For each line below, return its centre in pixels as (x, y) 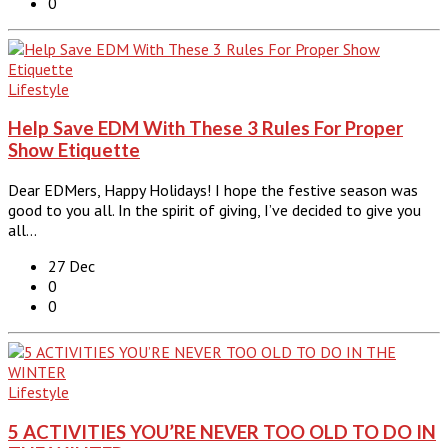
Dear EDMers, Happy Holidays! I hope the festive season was (213, 190)
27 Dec (71, 266)
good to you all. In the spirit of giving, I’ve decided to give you (214, 210)
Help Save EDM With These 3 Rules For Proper (205, 128)
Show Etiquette (74, 150)
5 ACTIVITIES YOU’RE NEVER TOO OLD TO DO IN (222, 431)
